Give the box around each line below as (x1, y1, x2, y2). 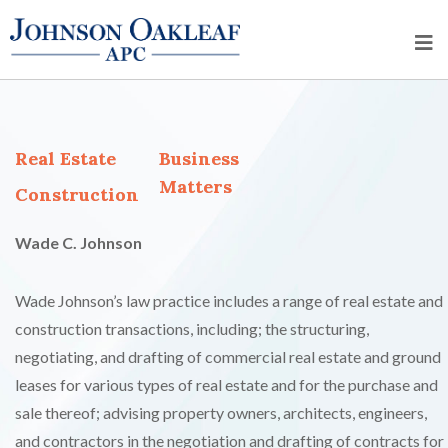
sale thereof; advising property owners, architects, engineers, (15, 403, 427, 422)
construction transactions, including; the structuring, (15, 319, 369, 338)
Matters (159, 175, 233, 198)
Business (159, 147, 240, 170)
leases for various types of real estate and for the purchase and (15, 375, 438, 394)
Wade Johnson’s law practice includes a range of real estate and (15, 291, 443, 310)
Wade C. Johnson (15, 233, 142, 252)
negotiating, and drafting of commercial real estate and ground (15, 347, 441, 366)
